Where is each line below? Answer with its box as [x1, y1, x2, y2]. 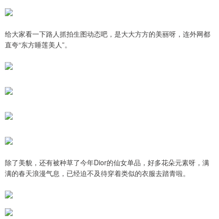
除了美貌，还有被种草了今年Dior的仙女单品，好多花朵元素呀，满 [5, 157, 209, 168]
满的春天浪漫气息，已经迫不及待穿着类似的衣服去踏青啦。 [5, 168, 190, 178]
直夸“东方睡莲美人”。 [5, 40, 71, 50]
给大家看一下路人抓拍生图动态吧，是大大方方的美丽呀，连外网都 [5, 29, 210, 39]
